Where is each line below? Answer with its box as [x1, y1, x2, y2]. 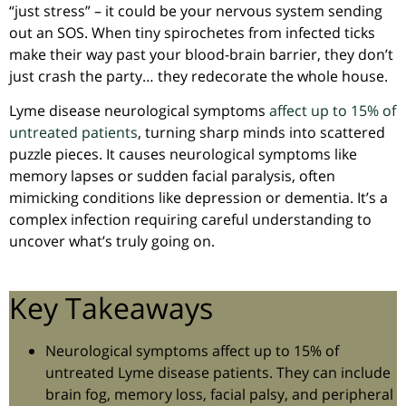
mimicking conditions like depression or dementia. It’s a [9, 188, 388, 208]
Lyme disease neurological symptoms [9, 101, 269, 121]
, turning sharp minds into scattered [138, 122, 385, 143]
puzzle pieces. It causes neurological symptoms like [9, 144, 357, 165]
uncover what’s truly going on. [9, 231, 215, 252]
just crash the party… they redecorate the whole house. [9, 65, 388, 86]
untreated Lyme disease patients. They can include [45, 362, 391, 382]
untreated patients [9, 122, 138, 143]
